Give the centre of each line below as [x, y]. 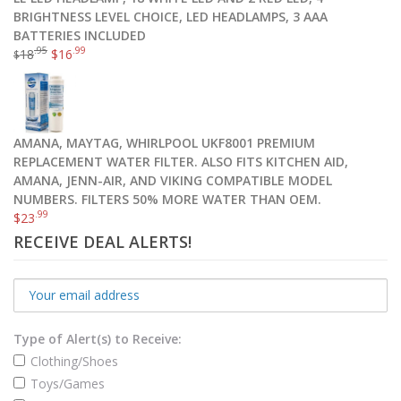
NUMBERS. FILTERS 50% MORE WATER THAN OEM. [167, 199]
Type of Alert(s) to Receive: [98, 338]
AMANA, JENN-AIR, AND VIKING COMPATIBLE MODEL [173, 180]
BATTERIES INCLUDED [80, 35]
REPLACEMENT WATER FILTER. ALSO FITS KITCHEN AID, [181, 161]
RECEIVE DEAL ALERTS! [102, 241]
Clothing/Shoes [74, 361]
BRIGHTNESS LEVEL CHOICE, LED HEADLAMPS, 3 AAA [171, 16]
